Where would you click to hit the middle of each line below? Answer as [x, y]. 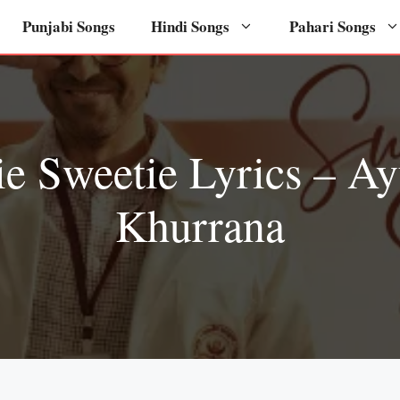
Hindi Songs [190, 26]
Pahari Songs [333, 26]
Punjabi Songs [69, 26]
